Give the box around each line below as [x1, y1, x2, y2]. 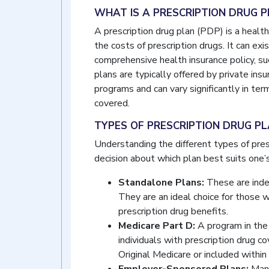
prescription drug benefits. [118, 205, 228, 218]
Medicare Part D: [118, 219, 195, 232]
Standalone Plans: [118, 176, 204, 189]
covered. [94, 97, 130, 110]
